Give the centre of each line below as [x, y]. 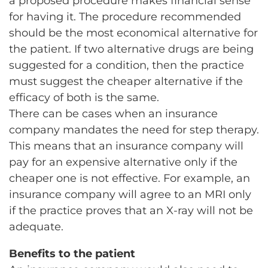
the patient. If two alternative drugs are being [131, 49]
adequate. [36, 226]
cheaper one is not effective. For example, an [130, 178]
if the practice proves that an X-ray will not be [131, 210]
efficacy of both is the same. [84, 97]
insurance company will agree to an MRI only [130, 194]
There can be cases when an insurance [113, 113]
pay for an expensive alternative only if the [123, 162]
